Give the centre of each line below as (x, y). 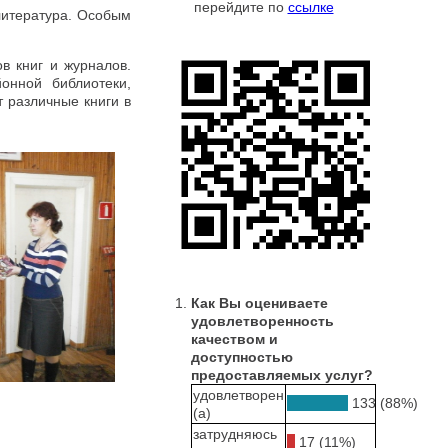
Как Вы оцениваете (259, 303)
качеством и (234, 339)
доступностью (242, 357)
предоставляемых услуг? (282, 375)
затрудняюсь (235, 434)
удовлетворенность (262, 321)
